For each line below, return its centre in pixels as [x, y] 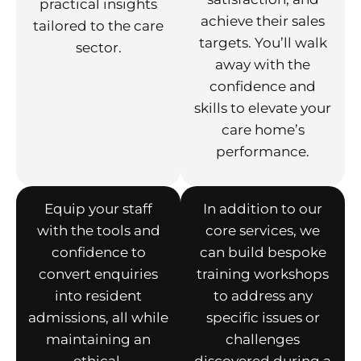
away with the [263, 65]
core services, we [263, 231]
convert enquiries [98, 274]
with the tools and [98, 231]
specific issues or [263, 318]
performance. [263, 152]
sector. [98, 48]
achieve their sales [263, 21]
